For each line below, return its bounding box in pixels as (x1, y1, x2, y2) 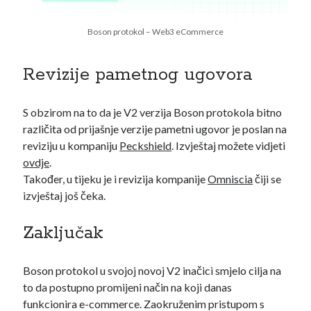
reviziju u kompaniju (23, 139, 120, 152)
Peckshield (119, 139, 172, 152)
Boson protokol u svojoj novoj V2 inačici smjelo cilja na (23, 264, 282, 277)
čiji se (253, 172, 282, 185)
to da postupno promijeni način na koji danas (23, 280, 233, 294)
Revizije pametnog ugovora (23, 64, 253, 86)
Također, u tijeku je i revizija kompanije (23, 172, 208, 185)
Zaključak (23, 222, 104, 244)
